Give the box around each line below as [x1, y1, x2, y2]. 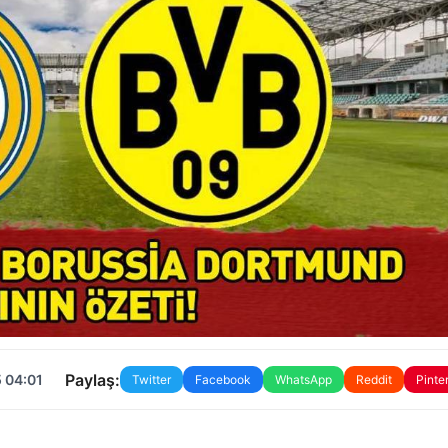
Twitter [131, 372, 171, 388]
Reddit [355, 372, 392, 388]
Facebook [194, 372, 251, 388]
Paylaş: [64, 369, 120, 390]
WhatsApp [274, 372, 332, 388]
